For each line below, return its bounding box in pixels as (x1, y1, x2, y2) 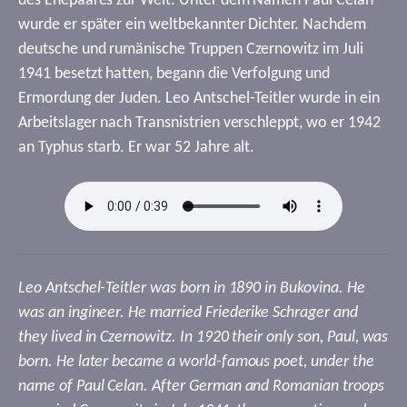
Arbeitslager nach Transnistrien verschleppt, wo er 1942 (18, 114, 381, 132)
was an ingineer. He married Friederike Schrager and (18, 304, 358, 322)
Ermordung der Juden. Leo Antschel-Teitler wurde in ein (18, 90, 380, 107)
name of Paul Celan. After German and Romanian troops (18, 378, 384, 395)
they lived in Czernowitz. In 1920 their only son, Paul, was (18, 329, 389, 346)
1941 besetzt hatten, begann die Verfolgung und (18, 65, 330, 83)
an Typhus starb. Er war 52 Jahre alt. (18, 139, 255, 156)
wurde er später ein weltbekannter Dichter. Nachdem (18, 16, 366, 34)
